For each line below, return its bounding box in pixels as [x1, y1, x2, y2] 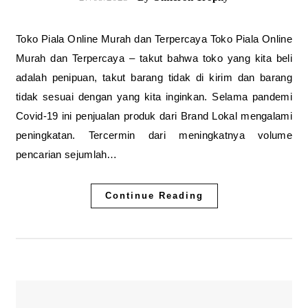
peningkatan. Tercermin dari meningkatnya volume [16, 129, 292, 141]
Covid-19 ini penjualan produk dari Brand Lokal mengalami [16, 110, 292, 122]
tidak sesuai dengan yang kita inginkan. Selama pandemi [16, 91, 292, 102]
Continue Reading [104, 190, 203, 201]
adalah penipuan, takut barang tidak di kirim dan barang [16, 71, 292, 83]
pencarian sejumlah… [16, 148, 118, 160]
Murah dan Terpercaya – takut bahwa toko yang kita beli [16, 52, 292, 64]
